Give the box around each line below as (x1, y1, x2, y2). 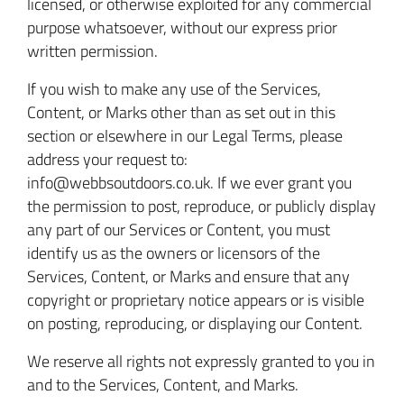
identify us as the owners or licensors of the (27, 242, 320, 263)
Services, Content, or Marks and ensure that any (27, 265, 350, 287)
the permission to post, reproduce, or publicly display (27, 195, 376, 216)
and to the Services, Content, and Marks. (27, 373, 298, 395)
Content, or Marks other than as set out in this (27, 101, 335, 123)
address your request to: (27, 148, 188, 170)
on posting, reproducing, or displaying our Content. (27, 312, 363, 334)
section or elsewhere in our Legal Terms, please (27, 124, 343, 146)
